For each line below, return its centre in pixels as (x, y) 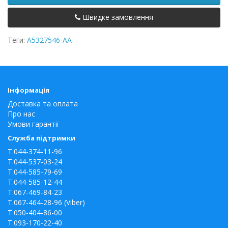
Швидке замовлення (118, 17)
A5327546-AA (49, 40)
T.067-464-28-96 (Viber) (46, 203)
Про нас (21, 114)
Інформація (28, 90)
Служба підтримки (41, 138)
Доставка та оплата (43, 104)
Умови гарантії (33, 124)
